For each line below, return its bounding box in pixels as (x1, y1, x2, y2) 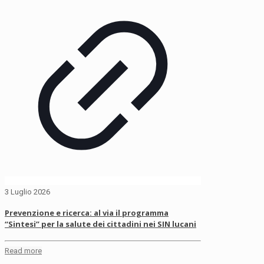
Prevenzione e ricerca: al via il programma (5, 207, 169, 219)
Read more (5, 246, 42, 256)
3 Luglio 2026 (5, 187, 50, 197)
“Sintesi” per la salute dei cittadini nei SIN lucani (5, 219, 196, 230)
